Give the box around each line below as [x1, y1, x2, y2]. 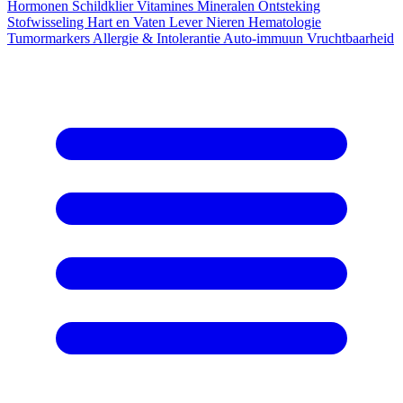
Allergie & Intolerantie [93, 31, 223, 47]
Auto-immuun [223, 31, 307, 47]
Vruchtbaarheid [307, 31, 394, 47]
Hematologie [248, 14, 321, 31]
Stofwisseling [7, 14, 87, 31]
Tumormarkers [7, 31, 93, 47]
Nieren [206, 14, 248, 31]
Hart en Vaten [87, 14, 169, 31]
